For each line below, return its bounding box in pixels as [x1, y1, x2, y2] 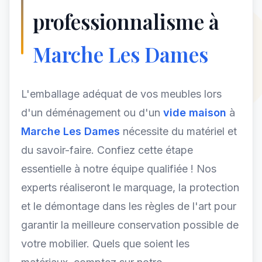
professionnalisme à [33, 8, 219, 35]
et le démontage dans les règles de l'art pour [21, 200, 236, 212]
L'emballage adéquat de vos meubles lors [21, 88, 222, 100]
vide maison [163, 106, 226, 119]
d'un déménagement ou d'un [21, 106, 163, 119]
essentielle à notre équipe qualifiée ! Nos [21, 163, 216, 175]
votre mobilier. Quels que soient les [21, 237, 189, 250]
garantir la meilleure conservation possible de [21, 219, 239, 231]
